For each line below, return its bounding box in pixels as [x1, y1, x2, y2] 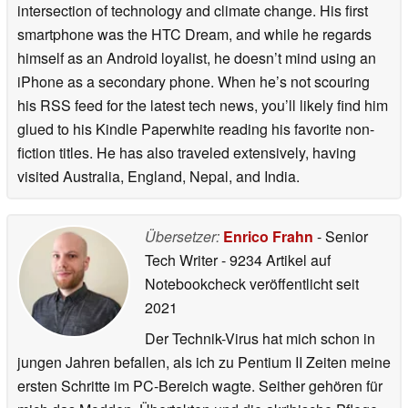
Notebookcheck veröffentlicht [145, 272, 332, 294]
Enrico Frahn [223, 225, 313, 247]
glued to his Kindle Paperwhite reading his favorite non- [17, 117, 374, 139]
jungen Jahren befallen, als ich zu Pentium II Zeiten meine [17, 351, 391, 372]
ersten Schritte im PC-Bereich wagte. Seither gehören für [17, 374, 382, 396]
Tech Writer [145, 249, 221, 270]
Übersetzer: [145, 225, 219, 247]
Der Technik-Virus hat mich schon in [145, 327, 375, 349]
